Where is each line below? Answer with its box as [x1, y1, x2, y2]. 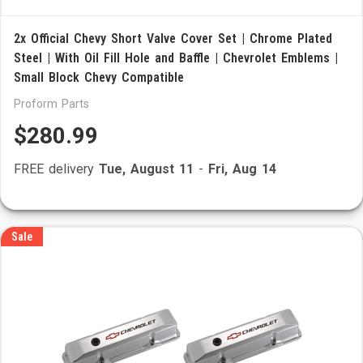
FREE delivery [14, 161, 99, 177]
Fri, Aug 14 [208, 161, 276, 177]
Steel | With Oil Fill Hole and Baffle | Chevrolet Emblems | [14, 50, 338, 66]
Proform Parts [14, 97, 89, 110]
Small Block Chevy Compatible [14, 70, 184, 85]
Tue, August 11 [99, 161, 194, 177]
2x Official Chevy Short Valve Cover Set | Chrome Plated [14, 31, 332, 46]
